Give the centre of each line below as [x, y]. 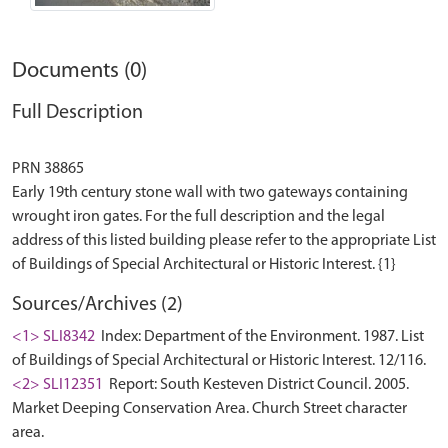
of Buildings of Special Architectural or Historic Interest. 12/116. [219, 360]
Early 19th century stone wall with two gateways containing [210, 192]
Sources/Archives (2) [97, 304]
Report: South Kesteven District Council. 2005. [257, 384]
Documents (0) [79, 71]
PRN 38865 [48, 168]
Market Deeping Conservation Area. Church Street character [209, 408]
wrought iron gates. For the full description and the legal [198, 216]
